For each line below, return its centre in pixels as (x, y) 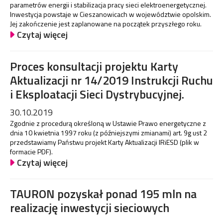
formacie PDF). (31, 151)
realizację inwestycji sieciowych (90, 207)
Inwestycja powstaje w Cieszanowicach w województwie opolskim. (111, 14)
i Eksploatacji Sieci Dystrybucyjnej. (97, 94)
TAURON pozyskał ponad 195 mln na (103, 193)
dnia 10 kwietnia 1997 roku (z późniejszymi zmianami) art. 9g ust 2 (109, 132)
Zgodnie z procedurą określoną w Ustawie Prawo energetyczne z (108, 123)
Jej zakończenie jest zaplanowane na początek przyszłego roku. (106, 24)
